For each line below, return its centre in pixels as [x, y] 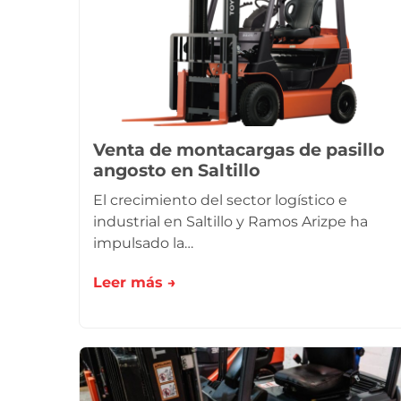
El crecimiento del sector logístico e [220, 200]
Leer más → [135, 282]
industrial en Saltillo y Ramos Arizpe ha [230, 222]
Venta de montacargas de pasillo [239, 149]
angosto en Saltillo [177, 170]
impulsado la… [143, 243]
